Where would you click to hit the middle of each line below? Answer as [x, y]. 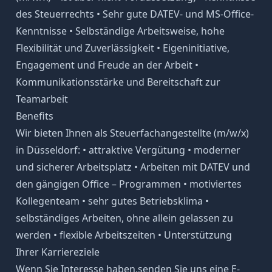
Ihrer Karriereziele [57, 252]
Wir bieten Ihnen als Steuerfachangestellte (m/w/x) [132, 133]
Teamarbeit [42, 99]
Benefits [34, 116]
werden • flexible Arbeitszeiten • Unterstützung [124, 235]
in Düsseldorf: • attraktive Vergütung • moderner [128, 150]
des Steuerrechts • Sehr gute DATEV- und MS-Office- [134, 14]
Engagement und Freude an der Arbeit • [107, 65]
